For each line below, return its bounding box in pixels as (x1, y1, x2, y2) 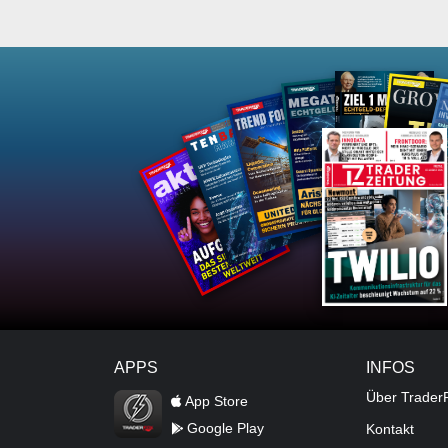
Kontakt (366, 421, 415, 437)
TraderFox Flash (113, 389, 230, 407)
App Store (182, 392, 248, 409)
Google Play (183, 419, 264, 436)
